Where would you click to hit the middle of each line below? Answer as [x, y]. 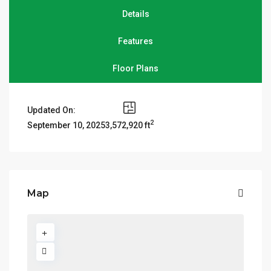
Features [135, 41]
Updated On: [52, 110]
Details [135, 14]
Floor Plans [135, 69]
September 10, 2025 [67, 126]
